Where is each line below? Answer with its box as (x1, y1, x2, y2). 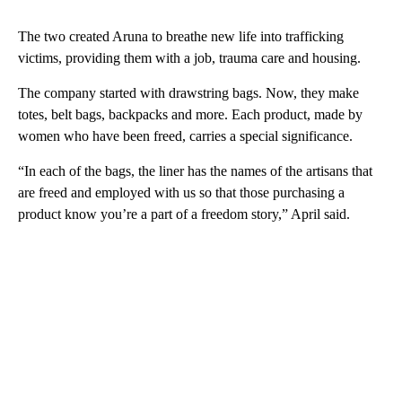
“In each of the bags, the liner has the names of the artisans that (18, 163, 372, 179)
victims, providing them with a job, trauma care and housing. (18, 50, 361, 66)
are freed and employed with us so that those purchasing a (18, 185, 345, 201)
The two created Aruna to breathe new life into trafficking (18, 29, 344, 45)
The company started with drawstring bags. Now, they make (18, 85, 359, 101)
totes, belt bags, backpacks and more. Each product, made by (18, 107, 363, 123)
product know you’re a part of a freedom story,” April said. (18, 206, 350, 223)
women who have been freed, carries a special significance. (18, 128, 353, 144)
